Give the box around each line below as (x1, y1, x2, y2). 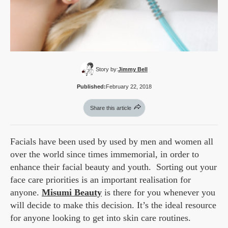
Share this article (90, 105, 131, 111)
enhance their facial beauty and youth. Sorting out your (10, 162, 217, 173)
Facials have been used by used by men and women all (10, 136, 213, 147)
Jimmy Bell (118, 66, 148, 73)
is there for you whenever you (102, 187, 215, 198)
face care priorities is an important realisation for (10, 175, 191, 185)
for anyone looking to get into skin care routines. (10, 213, 191, 223)
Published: (76, 83, 106, 90)
